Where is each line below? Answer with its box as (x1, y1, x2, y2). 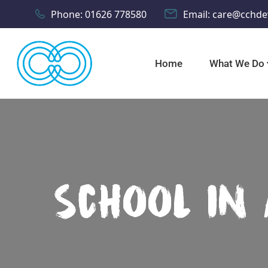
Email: (183, 7, 210, 21)
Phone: (51, 7, 83, 21)
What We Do (209, 57, 264, 69)
